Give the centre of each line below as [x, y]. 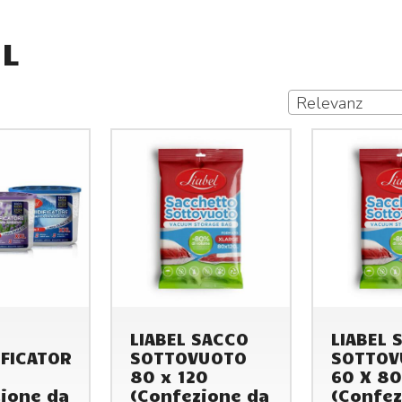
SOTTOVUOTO [189, 357]
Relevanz [330, 104]
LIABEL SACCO [190, 338]
